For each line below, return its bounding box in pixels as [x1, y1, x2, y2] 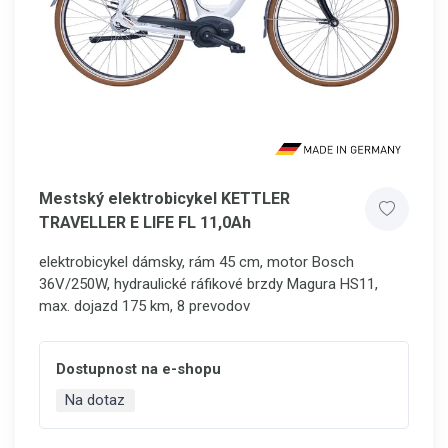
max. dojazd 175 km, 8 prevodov [39, 297, 250, 315]
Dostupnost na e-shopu [56, 360, 221, 378]
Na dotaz [65, 391, 126, 409]
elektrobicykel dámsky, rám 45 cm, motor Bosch [39, 253, 354, 271]
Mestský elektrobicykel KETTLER [39, 189, 290, 208]
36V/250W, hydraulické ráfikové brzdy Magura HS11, [39, 275, 378, 293]
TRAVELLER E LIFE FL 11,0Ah [39, 213, 251, 232]
